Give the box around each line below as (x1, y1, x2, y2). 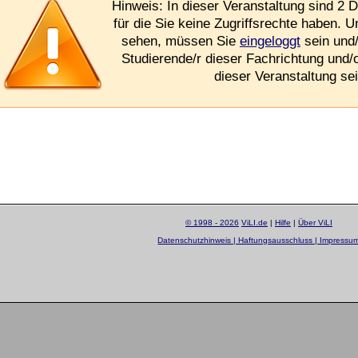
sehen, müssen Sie (121, 34, 240, 50)
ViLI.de (241, 218, 268, 228)
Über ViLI (297, 218, 332, 228)
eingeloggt (239, 34, 300, 50)
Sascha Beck (252, 245, 301, 255)
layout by (216, 245, 253, 255)
